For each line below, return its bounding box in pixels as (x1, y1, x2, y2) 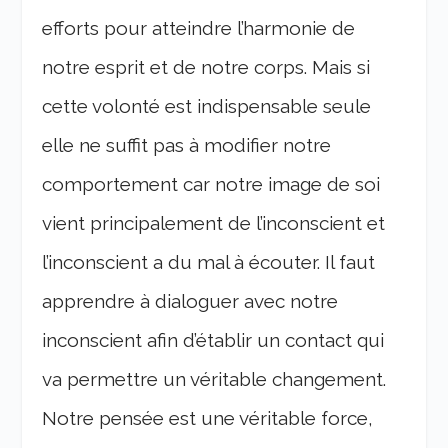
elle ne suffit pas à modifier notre (42, 134, 332, 157)
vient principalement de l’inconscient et (42, 212, 386, 235)
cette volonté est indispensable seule (42, 95, 372, 118)
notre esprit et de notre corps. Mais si (42, 56, 371, 79)
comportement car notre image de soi (42, 173, 381, 196)
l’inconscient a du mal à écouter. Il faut (42, 251, 376, 274)
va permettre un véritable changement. (42, 368, 387, 391)
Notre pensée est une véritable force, (42, 407, 374, 430)
